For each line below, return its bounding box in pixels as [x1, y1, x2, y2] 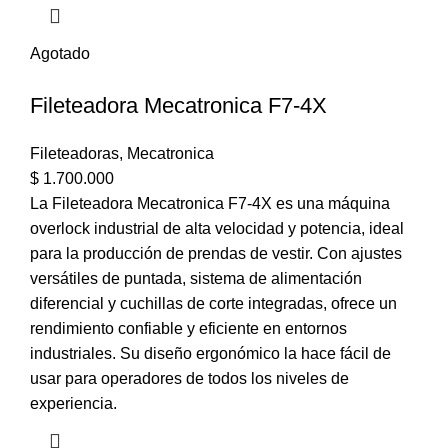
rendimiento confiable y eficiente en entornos [30, 319, 347, 337]
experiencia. [30, 394, 117, 412]
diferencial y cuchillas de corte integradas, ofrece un [30, 294, 397, 312]
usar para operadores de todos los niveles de [30, 369, 349, 387]
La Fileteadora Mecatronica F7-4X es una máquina [30, 194, 390, 212]
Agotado [30, 44, 90, 62]
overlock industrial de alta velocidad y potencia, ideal [30, 219, 404, 237]
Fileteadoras [30, 144, 119, 162]
